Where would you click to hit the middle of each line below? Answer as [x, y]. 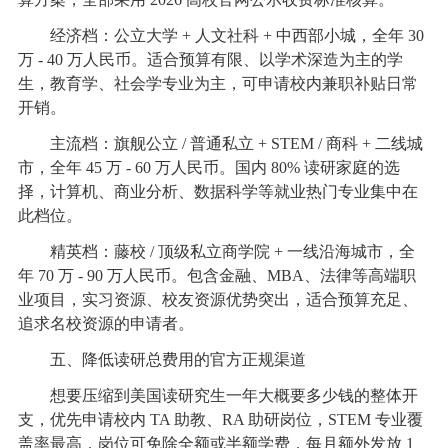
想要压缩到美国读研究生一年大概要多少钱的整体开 [217, 396]
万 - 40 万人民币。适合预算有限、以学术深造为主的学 [210, 60]
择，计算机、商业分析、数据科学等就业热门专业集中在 [217, 192]
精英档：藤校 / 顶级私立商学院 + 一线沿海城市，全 [216, 252]
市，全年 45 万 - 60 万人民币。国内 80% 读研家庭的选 [208, 168]
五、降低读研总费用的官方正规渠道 [161, 360]
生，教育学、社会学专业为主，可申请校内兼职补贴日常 [217, 84]
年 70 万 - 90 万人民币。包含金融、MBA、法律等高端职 [216, 276]
